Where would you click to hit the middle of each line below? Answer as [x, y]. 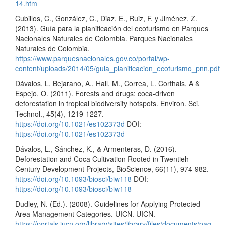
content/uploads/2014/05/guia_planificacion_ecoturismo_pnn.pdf [118, 68]
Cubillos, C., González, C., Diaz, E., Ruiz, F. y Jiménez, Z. [106, 18]
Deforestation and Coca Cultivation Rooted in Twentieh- [103, 159]
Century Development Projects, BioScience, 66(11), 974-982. [112, 169]
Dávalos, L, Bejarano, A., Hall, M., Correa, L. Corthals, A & [107, 83]
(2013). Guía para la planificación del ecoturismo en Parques [112, 28]
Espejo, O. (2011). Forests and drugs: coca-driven [95, 93]
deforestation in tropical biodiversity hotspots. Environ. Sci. [107, 103]
